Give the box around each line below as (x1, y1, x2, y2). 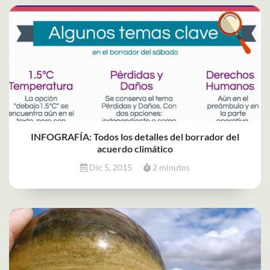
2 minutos (151, 162, 190, 172)
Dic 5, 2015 (87, 162, 134, 172)
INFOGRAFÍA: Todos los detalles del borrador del (31, 130, 239, 142)
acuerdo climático (97, 142, 173, 154)
